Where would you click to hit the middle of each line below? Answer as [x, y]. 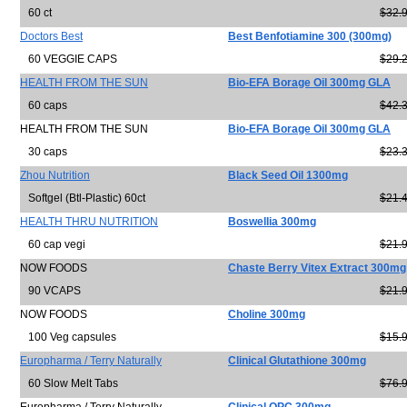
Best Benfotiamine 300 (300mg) [310, 36]
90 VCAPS [50, 291]
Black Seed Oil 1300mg [288, 175]
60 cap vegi [53, 244]
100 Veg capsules [68, 337]
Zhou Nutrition [55, 175]
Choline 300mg [267, 314]
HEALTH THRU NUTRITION [89, 222]
